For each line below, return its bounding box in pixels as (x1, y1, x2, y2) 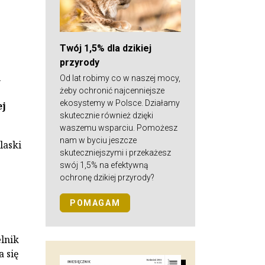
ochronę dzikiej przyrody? (60, 172, 154, 182)
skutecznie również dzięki (60, 110, 153, 120)
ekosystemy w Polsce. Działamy (60, 98, 180, 108)
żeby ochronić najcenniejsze (60, 85, 164, 95)
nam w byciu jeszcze (60, 135, 137, 145)
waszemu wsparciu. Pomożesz (60, 122, 177, 132)
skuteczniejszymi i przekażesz (60, 147, 171, 157)
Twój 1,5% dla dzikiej (60, 42, 151, 54)
